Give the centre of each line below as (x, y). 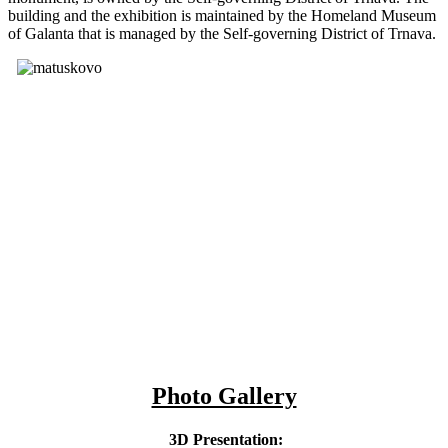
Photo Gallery (224, 395)
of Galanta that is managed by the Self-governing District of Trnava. (222, 33)
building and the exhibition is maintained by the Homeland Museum (222, 15)
